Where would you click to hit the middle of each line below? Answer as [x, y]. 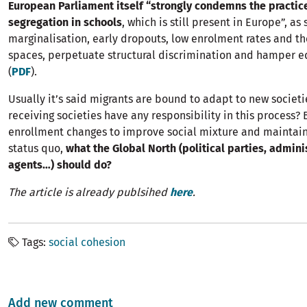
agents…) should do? [60, 165]
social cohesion [87, 243]
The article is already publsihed [89, 193]
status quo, [36, 149]
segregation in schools [65, 23]
